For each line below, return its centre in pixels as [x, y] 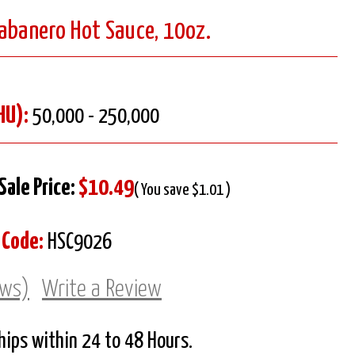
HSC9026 [78, 242]
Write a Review [101, 289]
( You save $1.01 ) [182, 190]
